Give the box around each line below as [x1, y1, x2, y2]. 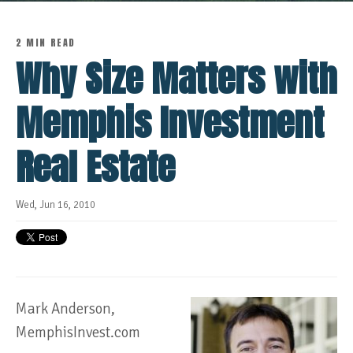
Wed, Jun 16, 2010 [16, 199, 95, 211]
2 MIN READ [16, 35, 76, 50]
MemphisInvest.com [16, 323, 140, 342]
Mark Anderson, [16, 299, 115, 318]
